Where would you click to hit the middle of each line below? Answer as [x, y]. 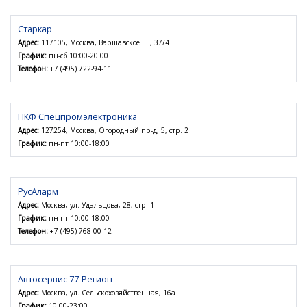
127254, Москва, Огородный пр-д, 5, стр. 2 [114, 131]
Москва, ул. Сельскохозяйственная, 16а [107, 293]
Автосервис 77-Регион [65, 279]
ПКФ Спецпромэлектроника [77, 117]
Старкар [35, 29]
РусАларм [38, 192]
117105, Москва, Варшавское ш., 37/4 [104, 43]
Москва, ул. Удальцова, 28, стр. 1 [97, 205]
